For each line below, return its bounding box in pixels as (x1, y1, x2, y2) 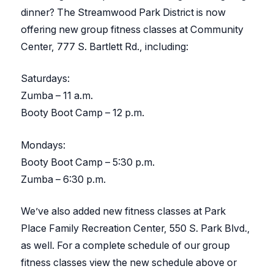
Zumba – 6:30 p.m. (21, 172, 106, 185)
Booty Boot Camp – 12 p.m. (21, 106, 145, 119)
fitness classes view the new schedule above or (21, 256, 237, 268)
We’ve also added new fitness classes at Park (21, 204, 226, 217)
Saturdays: (21, 72, 70, 85)
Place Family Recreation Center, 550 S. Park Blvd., (21, 221, 251, 234)
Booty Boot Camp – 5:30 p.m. (21, 155, 155, 168)
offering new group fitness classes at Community (21, 23, 244, 36)
